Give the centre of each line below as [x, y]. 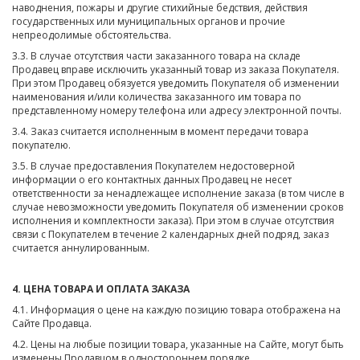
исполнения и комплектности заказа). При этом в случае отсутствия [173, 220]
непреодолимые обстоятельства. [92, 35]
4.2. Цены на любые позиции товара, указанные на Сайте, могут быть [178, 345]
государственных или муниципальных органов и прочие [149, 22]
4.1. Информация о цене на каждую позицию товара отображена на [176, 310]
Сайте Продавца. [52, 324]
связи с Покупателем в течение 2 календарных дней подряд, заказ [170, 234]
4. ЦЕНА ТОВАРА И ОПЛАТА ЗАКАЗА [101, 289]
